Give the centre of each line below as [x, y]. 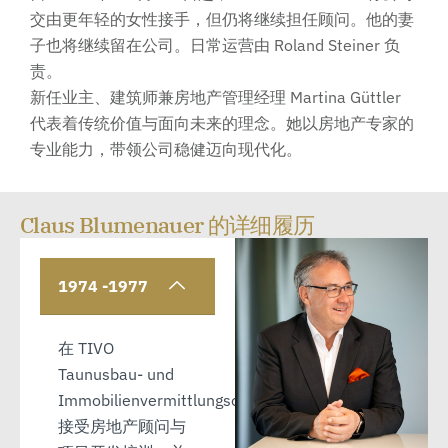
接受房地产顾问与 [122, 426]
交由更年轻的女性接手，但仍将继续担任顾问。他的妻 [222, 19]
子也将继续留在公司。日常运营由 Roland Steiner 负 [215, 45]
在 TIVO [86, 348]
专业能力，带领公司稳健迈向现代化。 [166, 149]
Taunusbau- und [116, 374]
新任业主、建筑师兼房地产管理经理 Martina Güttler [215, 97]
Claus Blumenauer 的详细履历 [167, 225]
